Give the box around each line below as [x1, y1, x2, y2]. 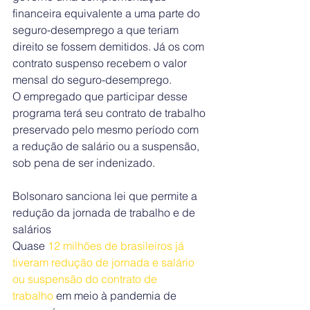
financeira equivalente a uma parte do [12, 6, 203, 20]
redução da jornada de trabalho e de [12, 206, 198, 219]
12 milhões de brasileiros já [48, 239, 187, 253]
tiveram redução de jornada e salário [12, 255, 197, 269]
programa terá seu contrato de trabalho [12, 106, 208, 120]
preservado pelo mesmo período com [12, 122, 201, 136]
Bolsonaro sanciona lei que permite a [12, 189, 200, 203]
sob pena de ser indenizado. [12, 156, 155, 170]
